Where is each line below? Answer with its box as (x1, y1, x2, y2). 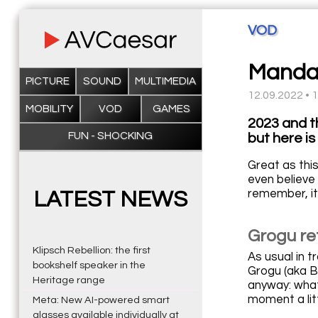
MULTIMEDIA (134, 75, 196, 87)
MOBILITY (26, 103, 74, 114)
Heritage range (32, 274, 105, 285)
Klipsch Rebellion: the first (32, 244, 150, 256)
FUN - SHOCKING (68, 131, 153, 142)
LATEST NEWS (33, 187, 188, 212)
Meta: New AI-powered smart (32, 295, 170, 306)
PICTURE (25, 75, 70, 87)
